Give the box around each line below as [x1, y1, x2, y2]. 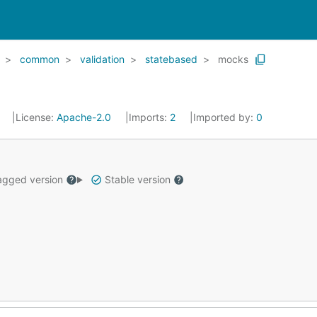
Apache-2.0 [57, 111, 111, 123]
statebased [145, 53, 197, 65]
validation [80, 53, 125, 65]
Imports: [129, 111, 170, 123]
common [20, 53, 59, 65]
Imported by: [193, 111, 256, 123]
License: [16, 111, 57, 123]
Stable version [101, 173, 173, 185]
